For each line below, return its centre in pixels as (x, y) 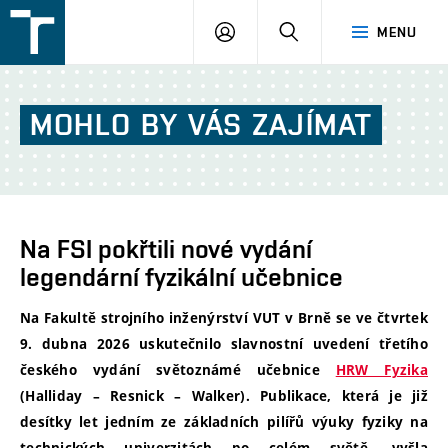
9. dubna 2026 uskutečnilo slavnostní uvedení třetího (224, 344)
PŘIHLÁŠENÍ (275, 31)
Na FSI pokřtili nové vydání (166, 249)
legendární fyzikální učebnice (181, 277)
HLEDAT (324, 31)
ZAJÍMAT (312, 124)
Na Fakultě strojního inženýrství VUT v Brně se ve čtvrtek (224, 318)
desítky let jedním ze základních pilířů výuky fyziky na (224, 422)
